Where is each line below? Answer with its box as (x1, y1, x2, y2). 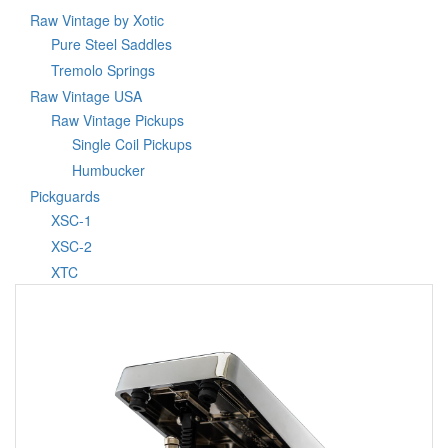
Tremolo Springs (51, 60, 155, 80)
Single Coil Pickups (72, 134, 192, 154)
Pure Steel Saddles (51, 34, 172, 54)
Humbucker (72, 160, 145, 180)
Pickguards (30, 186, 100, 206)
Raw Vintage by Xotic (30, 10, 164, 30)
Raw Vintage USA (30, 86, 142, 106)
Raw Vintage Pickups (51, 110, 184, 130)
